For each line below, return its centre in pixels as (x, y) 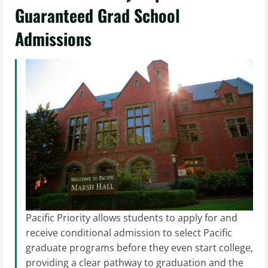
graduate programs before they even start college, (139, 248)
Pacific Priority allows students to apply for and (132, 218)
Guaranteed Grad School (98, 15)
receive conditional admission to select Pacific (129, 233)
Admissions (53, 39)
